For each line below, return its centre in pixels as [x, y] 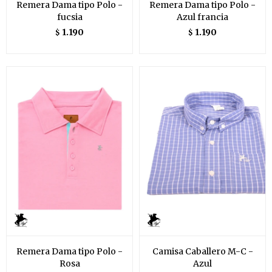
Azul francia [202, 17]
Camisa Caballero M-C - [202, 251]
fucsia [70, 17]
